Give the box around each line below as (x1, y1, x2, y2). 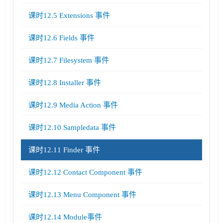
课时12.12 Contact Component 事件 (28, 168, 142, 176)
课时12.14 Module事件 (28, 213, 102, 221)
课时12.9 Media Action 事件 (28, 101, 118, 109)
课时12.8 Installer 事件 (28, 79, 101, 87)
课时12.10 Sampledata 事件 (28, 123, 116, 131)
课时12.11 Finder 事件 (28, 146, 100, 154)
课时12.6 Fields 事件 (28, 34, 95, 42)
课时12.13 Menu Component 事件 (28, 191, 136, 199)
